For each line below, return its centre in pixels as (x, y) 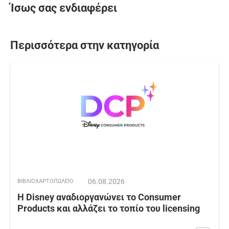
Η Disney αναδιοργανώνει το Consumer (99, 197)
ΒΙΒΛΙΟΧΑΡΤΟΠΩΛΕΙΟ (45, 181)
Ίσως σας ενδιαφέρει (64, 8)
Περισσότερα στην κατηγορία (85, 45)
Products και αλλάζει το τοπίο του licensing (109, 208)
